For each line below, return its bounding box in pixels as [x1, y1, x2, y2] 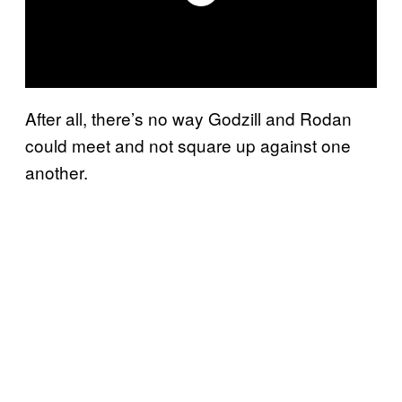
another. [25, 159, 88, 184]
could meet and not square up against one [25, 132, 351, 157]
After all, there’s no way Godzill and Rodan [25, 105, 352, 130]
